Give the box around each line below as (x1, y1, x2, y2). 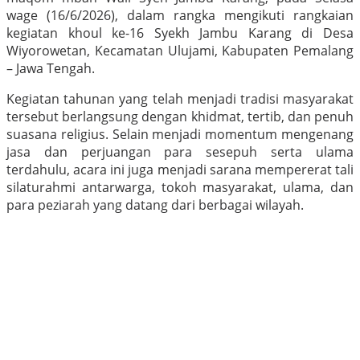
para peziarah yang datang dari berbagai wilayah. (6, 196, 304, 215)
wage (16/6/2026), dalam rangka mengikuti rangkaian (6, 6, 354, 25)
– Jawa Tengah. (6, 59, 95, 78)
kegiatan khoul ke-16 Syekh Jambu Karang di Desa (6, 24, 354, 43)
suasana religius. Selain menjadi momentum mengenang (6, 125, 354, 144)
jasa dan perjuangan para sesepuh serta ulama (6, 143, 354, 162)
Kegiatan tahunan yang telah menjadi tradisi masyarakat (6, 90, 354, 108)
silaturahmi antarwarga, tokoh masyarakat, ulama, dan (6, 178, 354, 197)
